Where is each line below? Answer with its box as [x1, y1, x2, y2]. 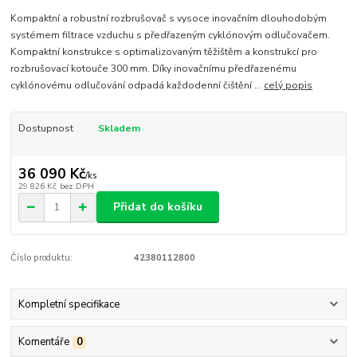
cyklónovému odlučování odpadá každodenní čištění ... [10, 79, 265, 92]
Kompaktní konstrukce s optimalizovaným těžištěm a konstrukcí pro [10, 45, 318, 59]
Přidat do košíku [113, 199, 202, 215]
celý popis [264, 79, 313, 92]
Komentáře [18, 335, 69, 350]
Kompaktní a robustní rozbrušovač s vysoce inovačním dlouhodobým [10, 12, 328, 25]
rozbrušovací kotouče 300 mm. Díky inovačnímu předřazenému [10, 62, 297, 76]
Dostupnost [18, 122, 73, 135]
